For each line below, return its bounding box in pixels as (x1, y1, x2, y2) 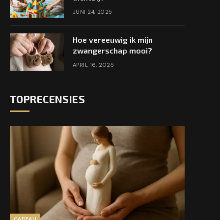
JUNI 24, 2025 (73, 8, 112, 15)
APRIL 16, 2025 (73, 61, 114, 68)
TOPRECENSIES (10, 93, 85, 105)
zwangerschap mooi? (73, 46, 152, 55)
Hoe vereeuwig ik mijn (73, 35, 153, 44)
